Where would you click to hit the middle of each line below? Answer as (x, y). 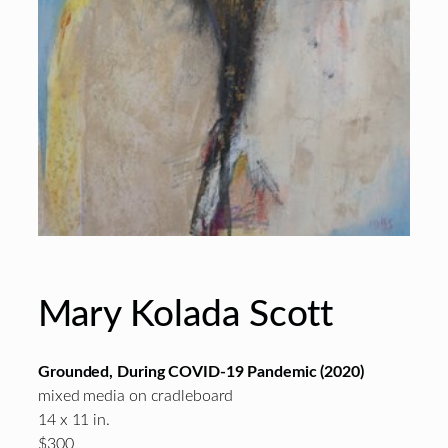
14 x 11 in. (74, 419)
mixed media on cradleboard (136, 395)
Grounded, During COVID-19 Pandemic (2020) (201, 371)
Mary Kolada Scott (186, 314)
